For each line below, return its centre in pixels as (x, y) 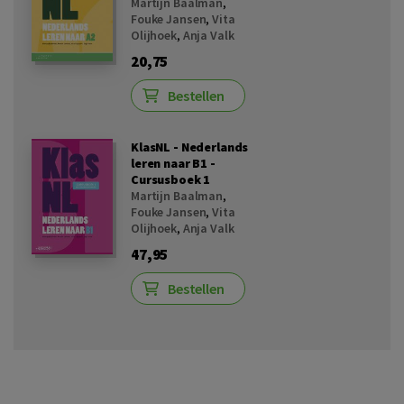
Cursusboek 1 (171, 179)
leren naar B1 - (173, 163)
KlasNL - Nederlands (190, 147)
